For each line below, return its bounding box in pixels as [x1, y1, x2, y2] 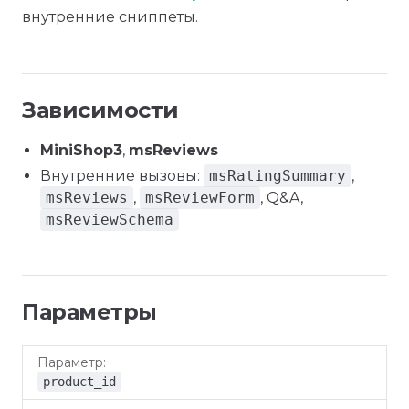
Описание [250, 363, 323, 380]
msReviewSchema [46, 211, 173, 228]
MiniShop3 [40, 142, 122, 159]
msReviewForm [145, 189, 255, 206]
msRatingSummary [209, 167, 346, 184]
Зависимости [22, 97, 179, 123]
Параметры [22, 299, 157, 325]
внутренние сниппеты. [22, 8, 198, 26]
